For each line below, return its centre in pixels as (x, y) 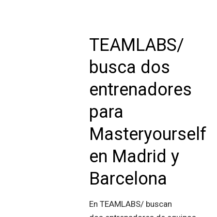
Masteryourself (148, 134)
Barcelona (128, 179)
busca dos (130, 67)
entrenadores (141, 90)
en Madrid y (134, 156)
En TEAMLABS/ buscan (131, 204)
